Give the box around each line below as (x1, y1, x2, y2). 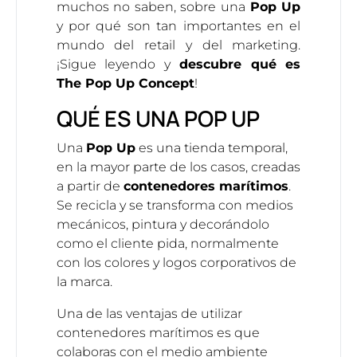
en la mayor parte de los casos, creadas (56, 159, 300, 175)
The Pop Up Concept (56, 76, 194, 92)
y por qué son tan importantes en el (56, 18, 301, 34)
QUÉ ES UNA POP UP (56, 104, 260, 134)
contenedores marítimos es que (56, 324, 260, 340)
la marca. (56, 273, 112, 289)
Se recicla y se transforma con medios (56, 197, 293, 213)
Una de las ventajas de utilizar (56, 305, 242, 321)
